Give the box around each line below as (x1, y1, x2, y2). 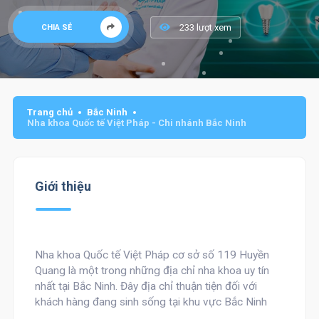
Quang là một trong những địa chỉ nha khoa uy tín (34, 264, 269, 277)
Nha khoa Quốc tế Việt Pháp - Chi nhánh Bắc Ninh (26, 117, 246, 128)
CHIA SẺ (41, 23, 72, 32)
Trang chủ (26, 107, 73, 117)
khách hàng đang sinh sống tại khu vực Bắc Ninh (34, 296, 267, 308)
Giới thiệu (34, 179, 91, 194)
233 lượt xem (177, 22, 231, 33)
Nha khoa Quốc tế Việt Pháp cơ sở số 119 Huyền (34, 249, 269, 261)
